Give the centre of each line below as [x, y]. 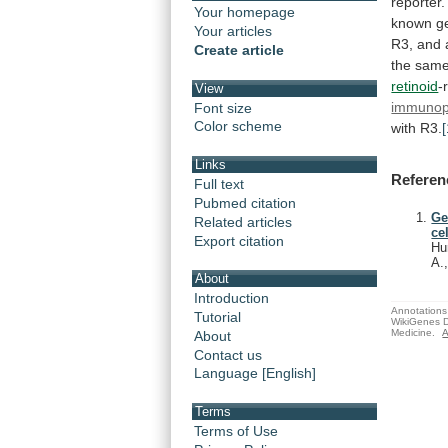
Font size [223, 107]
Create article [239, 50]
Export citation [239, 240]
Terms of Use [236, 430]
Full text [219, 183]
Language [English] [255, 373]
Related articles [243, 221]
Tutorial [217, 316]
